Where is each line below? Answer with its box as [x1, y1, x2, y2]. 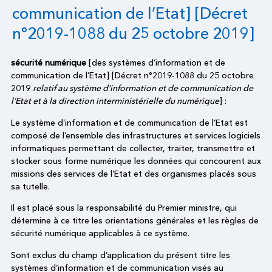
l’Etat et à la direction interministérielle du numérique [11, 95, 219, 107]
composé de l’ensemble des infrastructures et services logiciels [11, 129, 260, 141]
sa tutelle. [11, 180, 50, 192]
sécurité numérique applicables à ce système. [11, 228, 189, 239]
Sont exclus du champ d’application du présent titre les [11, 249, 230, 260]
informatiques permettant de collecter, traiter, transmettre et [11, 142, 255, 154]
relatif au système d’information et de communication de [33, 83, 253, 94]
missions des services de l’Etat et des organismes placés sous [11, 168, 256, 179]
